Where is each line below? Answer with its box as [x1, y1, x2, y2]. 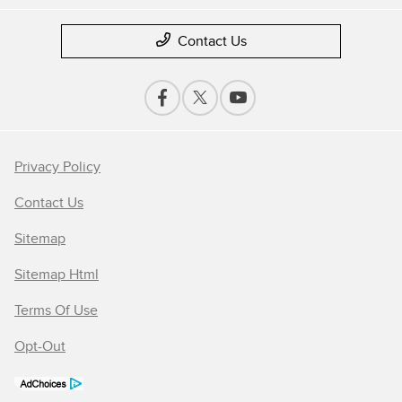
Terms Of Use [14, 302, 98, 319]
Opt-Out [14, 338, 66, 355]
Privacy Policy [14, 159, 100, 176]
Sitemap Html [14, 267, 99, 284]
